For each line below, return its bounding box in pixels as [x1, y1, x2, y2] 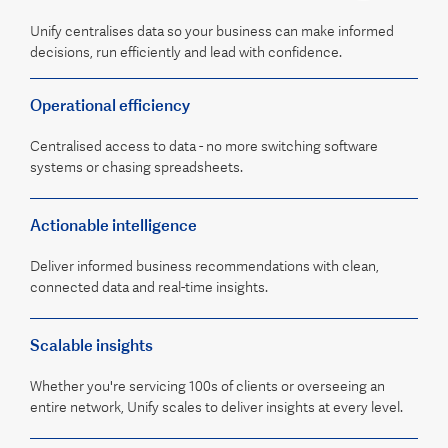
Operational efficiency [30, 95, 190, 116]
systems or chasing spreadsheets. [30, 159, 243, 176]
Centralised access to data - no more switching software [30, 138, 378, 155]
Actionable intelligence [30, 215, 197, 236]
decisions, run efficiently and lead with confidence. [30, 44, 342, 61]
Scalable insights [30, 335, 153, 356]
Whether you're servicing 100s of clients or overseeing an [30, 378, 385, 395]
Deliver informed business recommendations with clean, [30, 258, 379, 275]
